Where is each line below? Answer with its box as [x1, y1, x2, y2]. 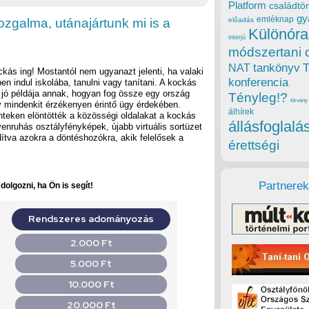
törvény [290, 97, 308, 104]
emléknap [257, 14, 294, 25]
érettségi [228, 138, 279, 153]
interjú [228, 34, 246, 41]
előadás [228, 16, 254, 24]
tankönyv [253, 61, 300, 75]
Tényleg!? [228, 90, 288, 106]
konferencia [228, 76, 288, 90]
